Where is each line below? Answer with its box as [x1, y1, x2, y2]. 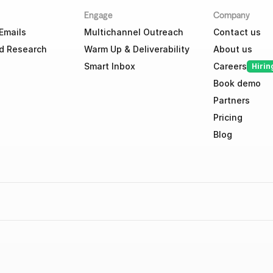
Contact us [213, 27, 261, 37]
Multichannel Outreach [84, 27, 184, 37]
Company [213, 10, 250, 21]
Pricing [213, 112, 243, 122]
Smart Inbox [84, 61, 136, 71]
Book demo [213, 78, 261, 88]
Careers [213, 61, 247, 71]
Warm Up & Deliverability [84, 44, 190, 54]
